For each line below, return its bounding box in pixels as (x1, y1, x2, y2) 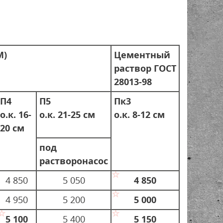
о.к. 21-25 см (39, 108, 95, 120)
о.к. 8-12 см (114, 108, 165, 120)
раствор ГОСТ (114, 62, 176, 74)
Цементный (114, 48, 170, 61)
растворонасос (39, 154, 108, 167)
